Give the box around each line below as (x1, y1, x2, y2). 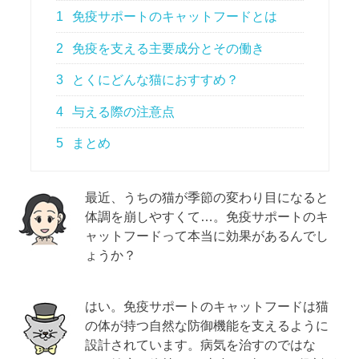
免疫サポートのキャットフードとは (69, 9, 278, 23)
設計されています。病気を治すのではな (85, 337, 317, 353)
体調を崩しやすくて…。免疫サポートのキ (85, 209, 329, 224)
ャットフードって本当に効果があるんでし (85, 228, 329, 244)
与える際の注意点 (69, 104, 175, 119)
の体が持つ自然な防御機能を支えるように (85, 318, 329, 333)
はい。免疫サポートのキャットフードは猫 (85, 299, 329, 314)
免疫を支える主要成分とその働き (69, 41, 265, 55)
